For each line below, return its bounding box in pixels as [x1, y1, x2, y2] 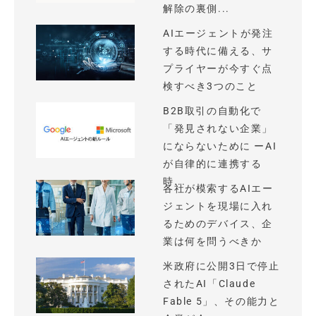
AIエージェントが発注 [163, 27, 274, 39]
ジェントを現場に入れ [163, 200, 273, 212]
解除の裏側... [163, 2, 230, 15]
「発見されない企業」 [163, 122, 274, 135]
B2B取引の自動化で [163, 104, 262, 117]
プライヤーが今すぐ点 [163, 62, 273, 75]
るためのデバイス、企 [163, 217, 273, 230]
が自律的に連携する [163, 157, 262, 170]
